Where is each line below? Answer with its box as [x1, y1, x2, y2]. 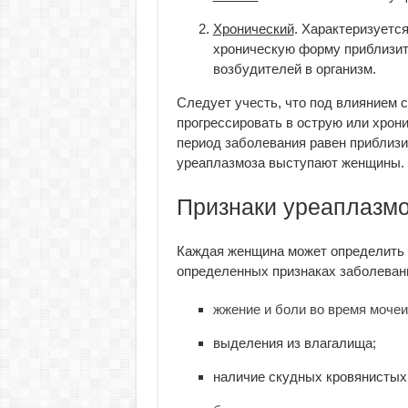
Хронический [212, 21, 294, 36]
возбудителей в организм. [212, 61, 376, 76]
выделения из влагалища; [212, 335, 376, 351]
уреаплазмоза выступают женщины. [176, 155, 404, 170]
